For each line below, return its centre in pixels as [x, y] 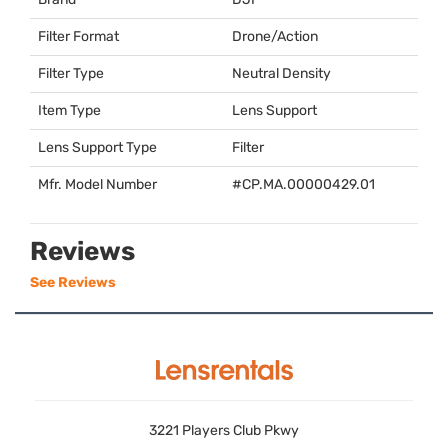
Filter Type [71, 74]
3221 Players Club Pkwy [224, 431]
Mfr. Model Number [97, 185]
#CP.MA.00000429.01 [303, 185]
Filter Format [78, 37]
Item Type [69, 111]
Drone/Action [275, 37]
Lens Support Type [97, 148]
